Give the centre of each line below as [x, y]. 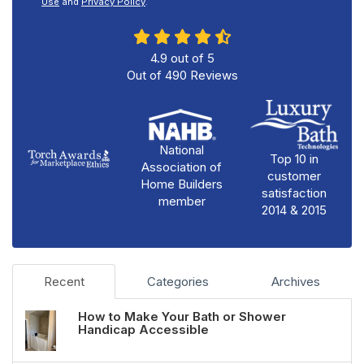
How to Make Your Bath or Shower [182, 316]
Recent [64, 281]
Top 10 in [295, 158]
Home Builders [182, 184]
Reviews [212, 75]
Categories [178, 281]
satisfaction [295, 193]
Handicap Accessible [143, 329]
